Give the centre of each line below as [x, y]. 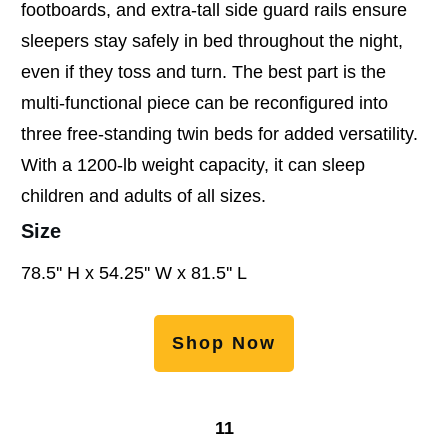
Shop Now [224, 342]
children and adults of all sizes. [143, 195]
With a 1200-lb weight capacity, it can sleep [193, 164]
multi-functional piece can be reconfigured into [204, 102]
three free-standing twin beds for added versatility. [219, 133]
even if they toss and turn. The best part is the [203, 71]
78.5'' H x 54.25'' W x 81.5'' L [134, 272]
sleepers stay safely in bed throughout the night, [212, 40]
